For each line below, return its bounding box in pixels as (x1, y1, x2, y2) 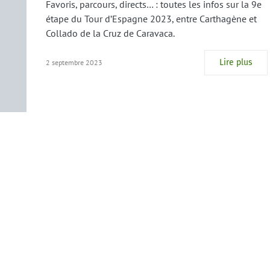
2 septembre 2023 (46, 58, 102, 67)
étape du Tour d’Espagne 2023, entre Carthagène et (46, 13, 257, 25)
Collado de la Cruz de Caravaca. (46, 27, 175, 39)
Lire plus (219, 57, 253, 67)
